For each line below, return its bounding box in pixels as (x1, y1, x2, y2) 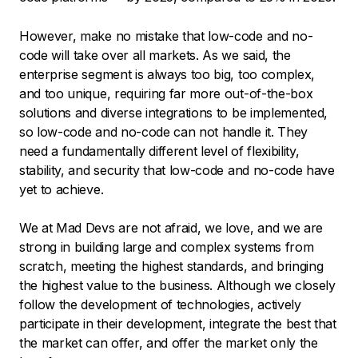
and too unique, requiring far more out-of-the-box (19, 86, 313, 102)
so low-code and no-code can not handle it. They (19, 124, 308, 141)
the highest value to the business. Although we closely (19, 277, 336, 294)
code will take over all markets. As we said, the (19, 47, 291, 64)
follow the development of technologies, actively (19, 296, 301, 313)
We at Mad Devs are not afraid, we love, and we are (19, 220, 323, 237)
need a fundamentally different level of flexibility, (19, 143, 300, 160)
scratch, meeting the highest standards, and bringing (19, 258, 324, 275)
